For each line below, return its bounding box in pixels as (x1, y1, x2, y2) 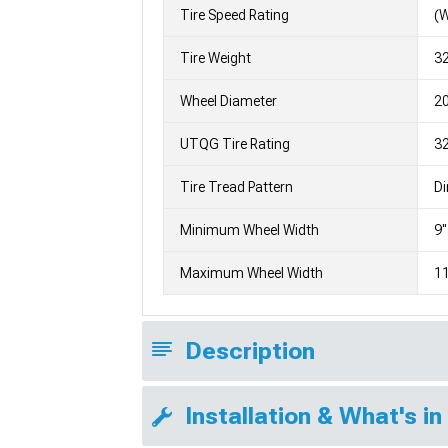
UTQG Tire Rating (180, 135, 290, 152)
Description (185, 336, 315, 365)
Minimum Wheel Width (180, 221, 319, 238)
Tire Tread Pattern (180, 178, 293, 195)
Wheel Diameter (180, 92, 277, 109)
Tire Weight (180, 49, 251, 66)
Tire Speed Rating (180, 6, 289, 23)
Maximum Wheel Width (180, 264, 323, 281)
